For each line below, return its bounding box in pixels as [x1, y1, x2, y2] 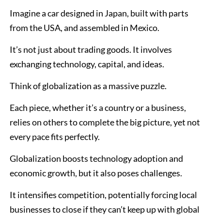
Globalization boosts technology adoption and [10, 153, 183, 164]
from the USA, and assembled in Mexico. [10, 22, 159, 33]
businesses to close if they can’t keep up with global [10, 204, 200, 215]
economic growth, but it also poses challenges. [10, 168, 182, 179]
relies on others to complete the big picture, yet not [10, 117, 200, 128]
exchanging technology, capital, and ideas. [10, 59, 164, 70]
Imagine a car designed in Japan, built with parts [10, 8, 188, 19]
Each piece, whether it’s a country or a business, [10, 102, 186, 113]
